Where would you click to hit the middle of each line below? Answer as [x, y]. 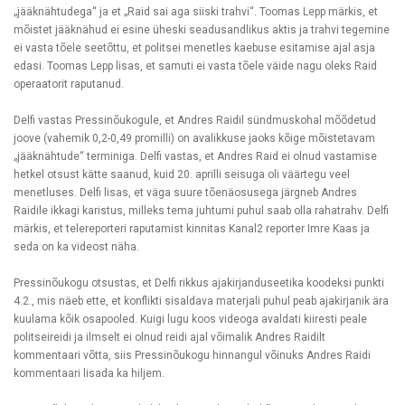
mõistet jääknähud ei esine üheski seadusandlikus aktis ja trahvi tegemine [202, 30]
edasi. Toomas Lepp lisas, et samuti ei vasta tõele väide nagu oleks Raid [195, 66]
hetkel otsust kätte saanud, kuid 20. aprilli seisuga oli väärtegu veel [182, 174]
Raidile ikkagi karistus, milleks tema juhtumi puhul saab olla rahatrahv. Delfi [201, 211]
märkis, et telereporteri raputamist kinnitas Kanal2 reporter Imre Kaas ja [192, 229]
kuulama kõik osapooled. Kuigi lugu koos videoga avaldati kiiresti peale [190, 319]
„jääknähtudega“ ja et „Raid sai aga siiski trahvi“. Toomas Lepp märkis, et [196, 12]
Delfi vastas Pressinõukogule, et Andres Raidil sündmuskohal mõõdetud [195, 120]
